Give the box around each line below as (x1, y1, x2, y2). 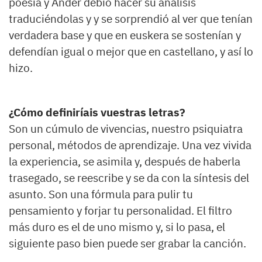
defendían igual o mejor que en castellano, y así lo (9, 44, 253, 59)
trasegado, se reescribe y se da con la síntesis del (9, 171, 249, 185)
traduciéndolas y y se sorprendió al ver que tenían (9, 12, 253, 26)
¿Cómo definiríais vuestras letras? (9, 105, 185, 120)
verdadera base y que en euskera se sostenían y (9, 28, 241, 43)
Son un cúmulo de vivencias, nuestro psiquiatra (9, 122, 243, 136)
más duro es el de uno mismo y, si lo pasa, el (9, 220, 225, 235)
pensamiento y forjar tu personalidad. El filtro (9, 204, 232, 218)
